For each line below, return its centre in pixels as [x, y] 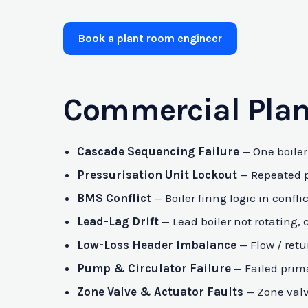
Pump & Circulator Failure [154, 268]
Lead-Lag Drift [118, 221]
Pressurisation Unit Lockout [157, 174]
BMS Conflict [114, 198]
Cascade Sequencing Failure [158, 151]
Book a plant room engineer [150, 38]
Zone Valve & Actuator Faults [160, 291]
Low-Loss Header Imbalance [157, 244]
